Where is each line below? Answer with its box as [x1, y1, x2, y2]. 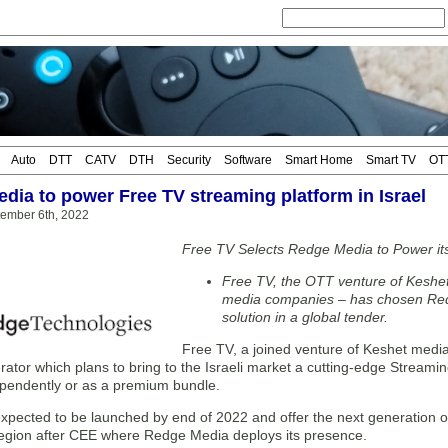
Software [224, 153, 272, 167]
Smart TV [366, 153, 416, 167]
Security [167, 153, 211, 167]
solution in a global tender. [222, 309, 388, 325]
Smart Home [285, 153, 353, 167]
